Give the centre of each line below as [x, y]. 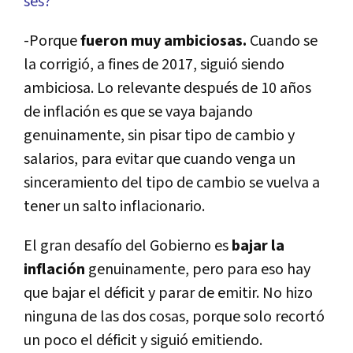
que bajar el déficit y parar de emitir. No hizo [168, 294]
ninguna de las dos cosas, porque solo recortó [174, 317]
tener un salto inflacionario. [114, 207]
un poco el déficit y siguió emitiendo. [143, 341]
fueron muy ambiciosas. [163, 41]
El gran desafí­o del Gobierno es [128, 246]
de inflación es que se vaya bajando [138, 112]
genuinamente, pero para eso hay [198, 270]
